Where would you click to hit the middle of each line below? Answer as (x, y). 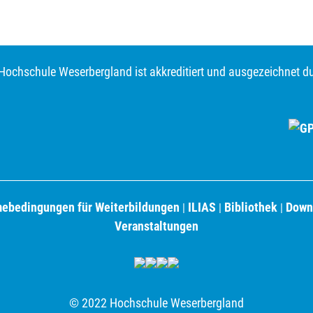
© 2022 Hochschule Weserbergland (156, 303)
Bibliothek (251, 207)
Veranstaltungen (156, 226)
